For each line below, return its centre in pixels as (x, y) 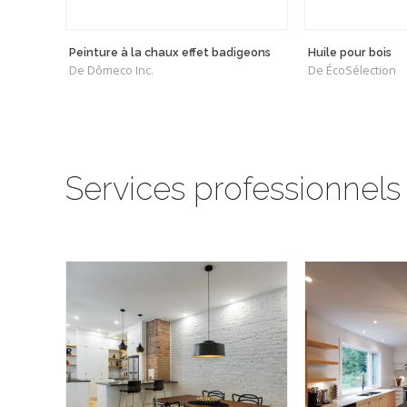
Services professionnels (233, 189)
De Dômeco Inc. (111, 71)
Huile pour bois (350, 53)
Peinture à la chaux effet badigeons (170, 53)
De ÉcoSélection (352, 71)
